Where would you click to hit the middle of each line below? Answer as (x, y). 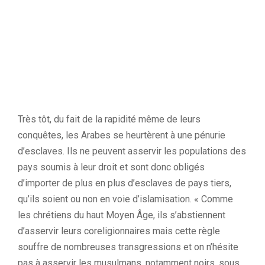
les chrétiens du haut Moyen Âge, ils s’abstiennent (122, 215)
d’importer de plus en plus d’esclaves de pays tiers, (125, 183)
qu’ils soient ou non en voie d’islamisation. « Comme (125, 199)
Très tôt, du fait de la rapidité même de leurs (109, 119)
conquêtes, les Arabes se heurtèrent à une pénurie (122, 135)
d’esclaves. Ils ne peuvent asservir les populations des (132, 151)
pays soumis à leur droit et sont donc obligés (111, 167)
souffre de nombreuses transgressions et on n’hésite (128, 247)
